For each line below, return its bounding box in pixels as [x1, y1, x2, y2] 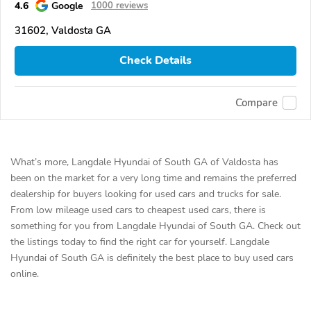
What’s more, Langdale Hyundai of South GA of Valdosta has [10, 155, 278, 169]
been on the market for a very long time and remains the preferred [10, 171, 296, 185]
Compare [235, 96, 278, 110]
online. [10, 267, 39, 280]
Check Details [119, 53, 192, 69]
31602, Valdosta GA [15, 23, 111, 37]
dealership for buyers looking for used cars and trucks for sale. [10, 187, 281, 201]
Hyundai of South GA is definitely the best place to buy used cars [10, 251, 294, 264]
